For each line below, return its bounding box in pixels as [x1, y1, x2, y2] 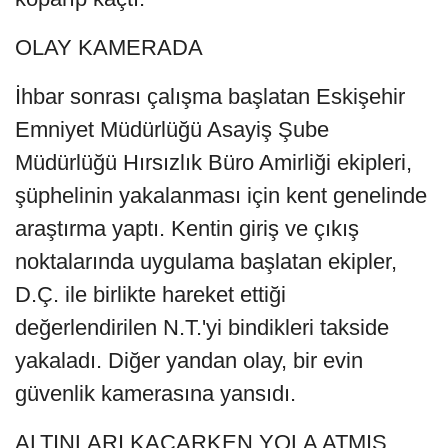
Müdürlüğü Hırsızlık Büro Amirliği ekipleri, [15, 150, 412, 176]
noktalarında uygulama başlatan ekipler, [15, 249, 397, 275]
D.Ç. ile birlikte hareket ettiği [15, 282, 286, 308]
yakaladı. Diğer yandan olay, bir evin [15, 348, 363, 374]
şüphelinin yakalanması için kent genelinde [15, 183, 427, 209]
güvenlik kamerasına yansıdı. [15, 381, 296, 407]
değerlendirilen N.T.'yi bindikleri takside [15, 315, 389, 341]
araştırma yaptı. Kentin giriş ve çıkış [15, 216, 359, 242]
